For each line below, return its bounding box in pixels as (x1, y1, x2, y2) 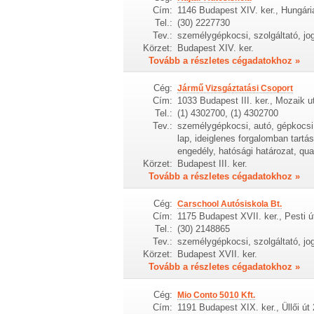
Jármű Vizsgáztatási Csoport (177, 83, 293, 94)
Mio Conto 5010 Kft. (177, 289, 255, 300)
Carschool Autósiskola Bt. (177, 199, 282, 210)
